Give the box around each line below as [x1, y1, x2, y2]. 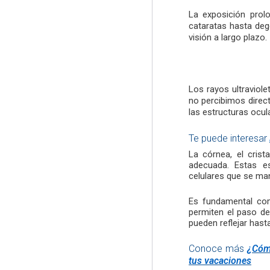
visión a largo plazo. [189, 31, 267, 43]
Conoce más [189, 243, 248, 255]
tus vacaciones [189, 255, 251, 267]
